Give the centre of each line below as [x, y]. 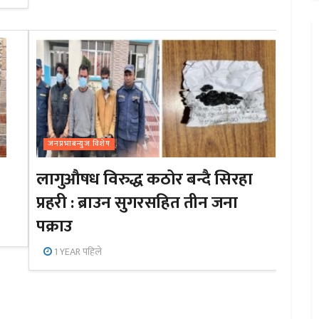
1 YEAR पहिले [77, 251]
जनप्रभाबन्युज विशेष [79, 143]
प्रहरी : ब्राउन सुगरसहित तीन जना [137, 203]
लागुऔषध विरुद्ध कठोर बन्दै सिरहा [145, 179]
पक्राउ [54, 226]
